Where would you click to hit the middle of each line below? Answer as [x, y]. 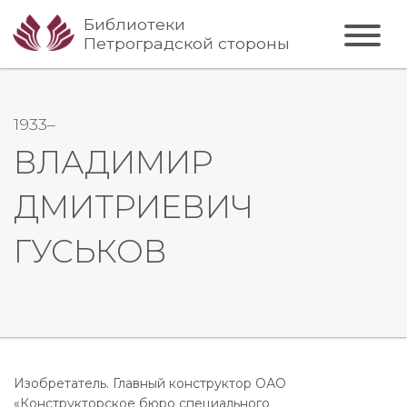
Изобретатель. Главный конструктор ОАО [150, 383]
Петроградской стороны [187, 44]
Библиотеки [135, 25]
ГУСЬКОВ [90, 251]
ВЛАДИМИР [113, 162]
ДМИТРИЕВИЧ [134, 206]
